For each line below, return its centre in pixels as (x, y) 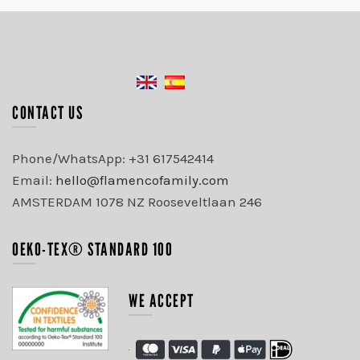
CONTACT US (47, 112)
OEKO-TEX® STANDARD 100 (92, 249)
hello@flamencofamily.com (142, 180)
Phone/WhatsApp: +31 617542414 (113, 158)
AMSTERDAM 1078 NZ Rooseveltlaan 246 (137, 201)
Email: (34, 180)
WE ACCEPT (162, 300)
